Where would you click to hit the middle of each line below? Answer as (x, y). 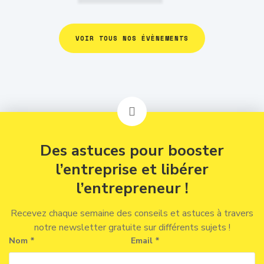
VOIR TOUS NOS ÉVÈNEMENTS (132, 38)
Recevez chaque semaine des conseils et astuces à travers (132, 213)
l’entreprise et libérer (132, 169)
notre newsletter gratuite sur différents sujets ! (132, 227)
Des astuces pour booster (132, 151)
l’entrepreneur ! (132, 188)
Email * (146, 241)
